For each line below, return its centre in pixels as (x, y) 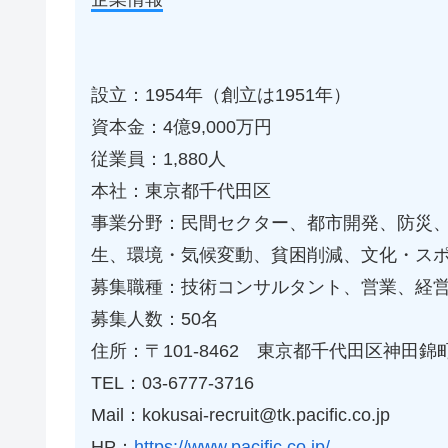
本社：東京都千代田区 (181, 190)
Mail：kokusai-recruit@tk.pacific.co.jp (240, 414)
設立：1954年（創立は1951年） (221, 94)
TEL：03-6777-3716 (172, 382)
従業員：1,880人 (158, 158)
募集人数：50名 (155, 318)
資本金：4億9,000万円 (181, 126)
